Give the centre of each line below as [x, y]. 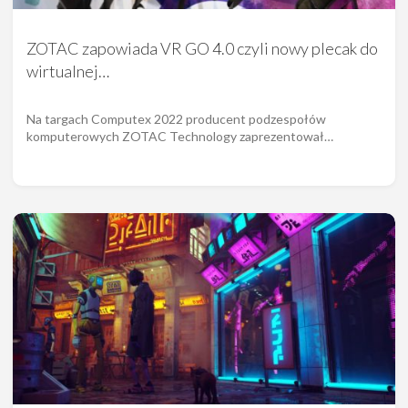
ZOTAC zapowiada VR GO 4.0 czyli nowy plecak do [202, 49]
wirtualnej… [68, 71]
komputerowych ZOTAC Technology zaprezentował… [180, 137]
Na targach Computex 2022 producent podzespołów [176, 119]
